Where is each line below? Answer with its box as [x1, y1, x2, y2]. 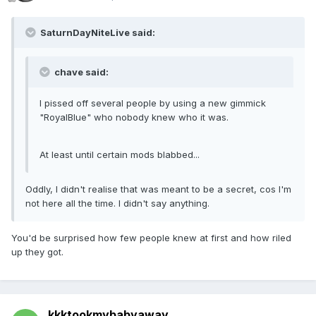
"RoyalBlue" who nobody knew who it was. [39, 111, 229, 123]
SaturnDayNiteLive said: [38, 27, 155, 39]
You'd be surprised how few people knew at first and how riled [11, 232, 291, 244]
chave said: [52, 66, 109, 78]
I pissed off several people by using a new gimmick [39, 97, 266, 109]
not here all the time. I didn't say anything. [25, 197, 209, 209]
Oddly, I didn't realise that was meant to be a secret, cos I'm [25, 183, 291, 195]
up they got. [11, 246, 63, 258]
